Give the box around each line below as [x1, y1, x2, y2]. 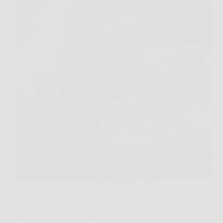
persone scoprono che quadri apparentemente [15, 196, 156, 205]
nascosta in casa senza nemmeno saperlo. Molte [15, 187, 164, 196]
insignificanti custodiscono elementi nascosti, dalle [15, 205, 172, 214]
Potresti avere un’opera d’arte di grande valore [15, 178, 160, 187]
